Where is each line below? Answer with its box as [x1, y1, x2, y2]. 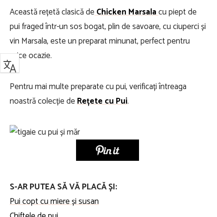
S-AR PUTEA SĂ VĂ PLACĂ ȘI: [10, 180, 117, 194]
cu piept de [158, 5, 197, 19]
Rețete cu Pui [77, 94, 127, 108]
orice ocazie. [10, 49, 52, 62]
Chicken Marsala [94, 5, 158, 19]
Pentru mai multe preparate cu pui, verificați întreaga [10, 80, 186, 93]
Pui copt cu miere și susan [10, 194, 99, 208]
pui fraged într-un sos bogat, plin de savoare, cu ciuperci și [10, 20, 206, 33]
